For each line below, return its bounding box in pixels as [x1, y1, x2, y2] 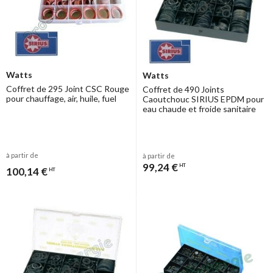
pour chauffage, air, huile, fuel [6, 93, 116, 104]
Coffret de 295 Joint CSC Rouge [6, 83, 129, 94]
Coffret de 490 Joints [143, 84, 224, 95]
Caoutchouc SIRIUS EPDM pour [143, 94, 264, 105]
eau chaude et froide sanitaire [143, 104, 256, 115]
